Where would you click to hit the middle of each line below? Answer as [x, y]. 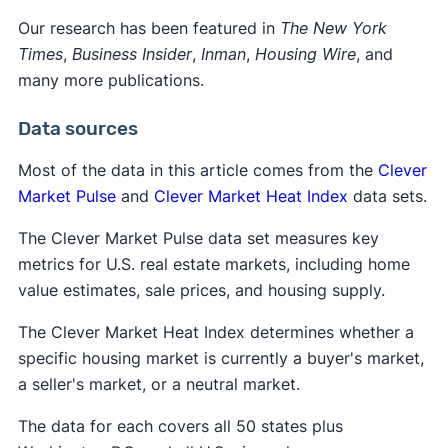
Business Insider [131, 53]
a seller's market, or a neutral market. [158, 383]
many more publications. [110, 79]
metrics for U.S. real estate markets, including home [213, 263]
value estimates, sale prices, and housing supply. [201, 289]
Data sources [77, 128]
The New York [333, 27]
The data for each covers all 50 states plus [180, 425]
